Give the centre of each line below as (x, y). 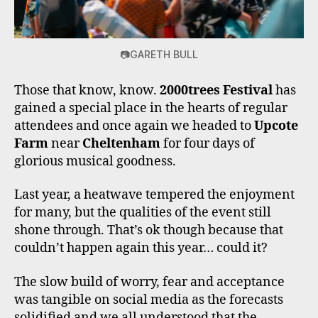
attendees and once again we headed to (134, 126)
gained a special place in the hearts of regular (151, 108)
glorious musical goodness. (95, 161)
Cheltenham (121, 143)
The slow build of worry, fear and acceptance (149, 282)
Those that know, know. (87, 90)
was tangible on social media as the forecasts (149, 300)
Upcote (276, 126)
